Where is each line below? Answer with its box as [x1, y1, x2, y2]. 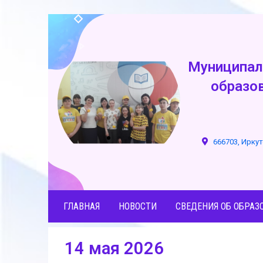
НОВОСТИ [119, 201, 157, 212]
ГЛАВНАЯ [63, 201, 100, 212]
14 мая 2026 [65, 238, 164, 258]
